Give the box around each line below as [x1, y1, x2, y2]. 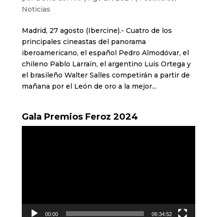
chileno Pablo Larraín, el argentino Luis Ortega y [21, 59, 191, 68]
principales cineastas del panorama [21, 37, 146, 46]
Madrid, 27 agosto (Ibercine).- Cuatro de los [21, 26, 172, 35]
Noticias [21, 4, 50, 14]
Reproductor [21, 126, 66, 135]
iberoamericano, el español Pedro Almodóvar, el [21, 48, 189, 57]
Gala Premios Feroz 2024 [21, 111, 138, 122]
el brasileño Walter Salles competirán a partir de [21, 70, 190, 79]
